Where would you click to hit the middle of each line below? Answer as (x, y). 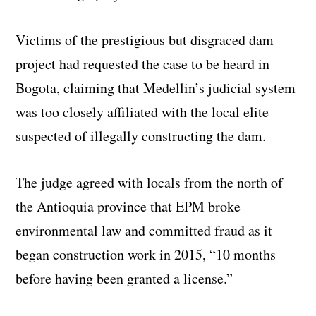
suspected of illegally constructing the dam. (141, 136)
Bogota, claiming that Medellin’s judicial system (156, 88)
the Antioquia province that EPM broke (128, 207)
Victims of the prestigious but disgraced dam (145, 40)
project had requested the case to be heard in (143, 64)
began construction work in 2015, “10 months (146, 255)
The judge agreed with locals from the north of (150, 183)
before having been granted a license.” (124, 279)
